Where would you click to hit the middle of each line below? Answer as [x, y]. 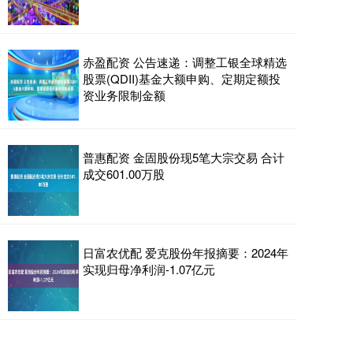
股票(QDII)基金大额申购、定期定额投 [182, 78]
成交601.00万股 [124, 174]
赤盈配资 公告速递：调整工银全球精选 [185, 62]
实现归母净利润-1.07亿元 [149, 269]
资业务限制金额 [124, 95]
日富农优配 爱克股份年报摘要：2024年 [186, 253]
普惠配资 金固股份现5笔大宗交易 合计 [184, 157]
